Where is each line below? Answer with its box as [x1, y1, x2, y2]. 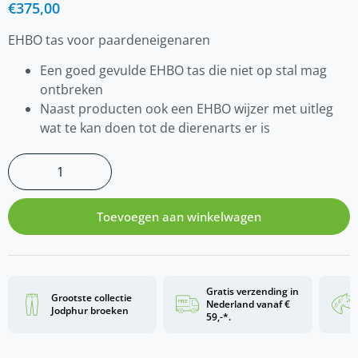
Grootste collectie [51, 290, 132, 304]
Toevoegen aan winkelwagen [97, 208, 261, 225]
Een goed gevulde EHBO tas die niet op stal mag [40, 61, 327, 79]
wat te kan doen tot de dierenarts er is [40, 118, 270, 137]
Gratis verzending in [206, 284, 300, 298]
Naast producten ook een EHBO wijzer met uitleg [40, 99, 333, 117]
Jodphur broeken [51, 303, 129, 317]
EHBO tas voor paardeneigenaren [8, 30, 210, 49]
